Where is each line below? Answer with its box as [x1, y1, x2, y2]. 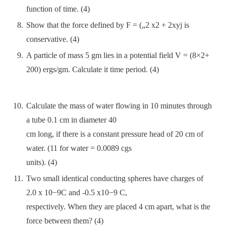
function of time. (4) [26, 5, 90, 13]
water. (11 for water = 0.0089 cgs [26, 144, 132, 152]
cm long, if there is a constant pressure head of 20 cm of [26, 130, 203, 138]
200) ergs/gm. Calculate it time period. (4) [26, 65, 159, 74]
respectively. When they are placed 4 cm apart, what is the [26, 202, 210, 211]
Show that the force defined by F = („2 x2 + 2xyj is [26, 21, 189, 29]
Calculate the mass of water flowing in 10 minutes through [26, 101, 212, 110]
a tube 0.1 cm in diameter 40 [26, 116, 117, 124]
